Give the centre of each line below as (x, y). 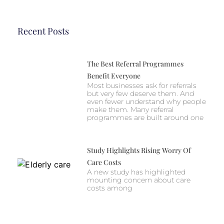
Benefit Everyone (113, 75)
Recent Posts (43, 31)
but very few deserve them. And (140, 93)
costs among (109, 188)
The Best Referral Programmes (135, 63)
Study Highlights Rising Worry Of (139, 150)
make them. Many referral (130, 109)
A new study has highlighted (136, 172)
